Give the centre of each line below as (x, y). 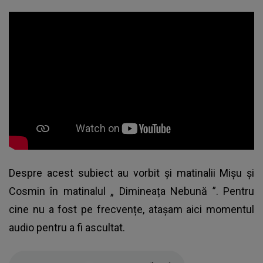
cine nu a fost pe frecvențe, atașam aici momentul (131, 209)
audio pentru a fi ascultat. (68, 227)
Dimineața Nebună (163, 191)
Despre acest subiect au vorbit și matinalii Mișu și (131, 173)
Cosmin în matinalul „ (64, 191)
